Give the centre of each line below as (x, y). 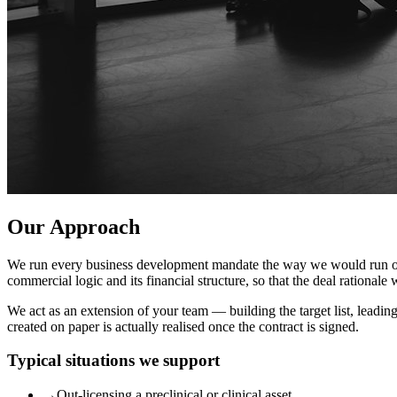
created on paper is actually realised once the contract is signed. (183, 326)
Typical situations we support (113, 361)
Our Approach (74, 226)
